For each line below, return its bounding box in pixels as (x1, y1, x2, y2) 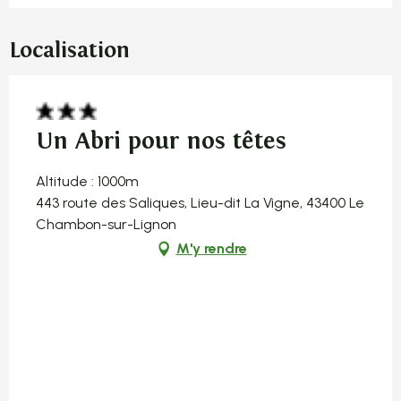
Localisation (9, 37, 130, 64)
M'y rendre (175, 239, 247, 257)
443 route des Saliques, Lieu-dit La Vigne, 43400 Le (36, 193, 364, 211)
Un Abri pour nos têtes (36, 126, 286, 155)
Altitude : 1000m (36, 172, 139, 190)
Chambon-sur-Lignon (36, 215, 176, 233)
